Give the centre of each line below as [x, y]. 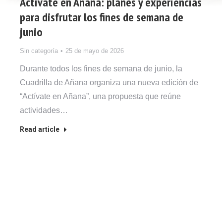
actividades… [44, 110]
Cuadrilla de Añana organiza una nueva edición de [109, 82]
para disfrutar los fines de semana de [102, 17]
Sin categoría [39, 51]
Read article [40, 129]
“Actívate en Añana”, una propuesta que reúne [100, 96]
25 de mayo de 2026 [95, 51]
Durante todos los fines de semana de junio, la [101, 68]
